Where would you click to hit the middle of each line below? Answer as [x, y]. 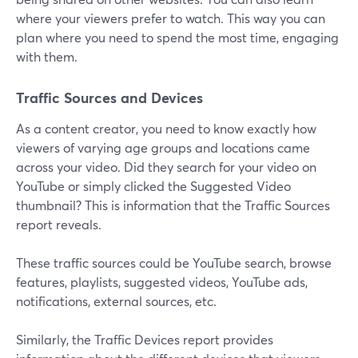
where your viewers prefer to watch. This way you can [171, 18]
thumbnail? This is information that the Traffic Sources [173, 205]
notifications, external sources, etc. [116, 301]
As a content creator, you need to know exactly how [166, 129]
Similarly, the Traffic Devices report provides [145, 340]
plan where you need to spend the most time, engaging [177, 38]
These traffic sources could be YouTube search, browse [174, 263]
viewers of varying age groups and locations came [163, 148]
